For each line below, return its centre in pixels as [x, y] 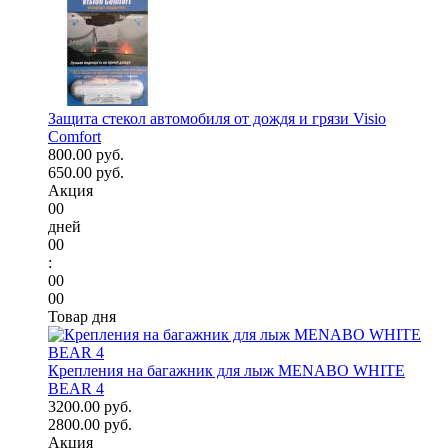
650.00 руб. [86, 173]
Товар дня [82, 317]
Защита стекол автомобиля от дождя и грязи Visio [217, 119]
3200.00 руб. [90, 407]
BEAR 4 [76, 389]
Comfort [74, 137]
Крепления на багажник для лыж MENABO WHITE [226, 371]
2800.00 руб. [90, 425]
